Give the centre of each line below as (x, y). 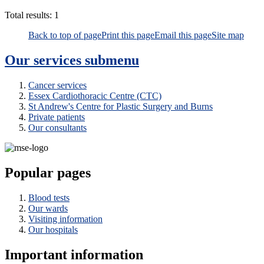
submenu (112, 60)
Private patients (57, 117)
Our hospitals (53, 229)
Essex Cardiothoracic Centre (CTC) (95, 96)
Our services (45, 60)
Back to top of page (65, 35)
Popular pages (48, 172)
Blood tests (49, 197)
